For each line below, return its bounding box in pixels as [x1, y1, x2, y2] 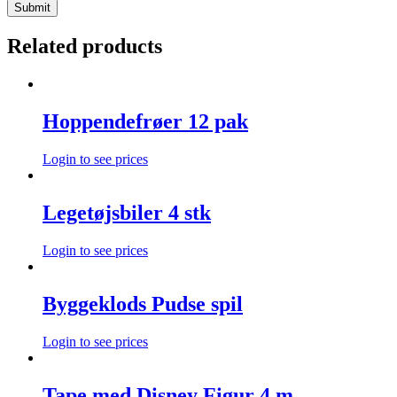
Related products [7, 35, 162, 58]
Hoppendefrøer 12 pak [43, 110, 248, 134]
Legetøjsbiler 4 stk [43, 200, 211, 224]
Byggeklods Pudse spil [43, 292, 243, 315]
